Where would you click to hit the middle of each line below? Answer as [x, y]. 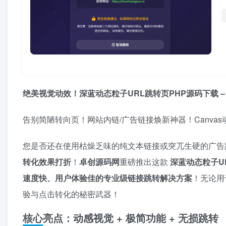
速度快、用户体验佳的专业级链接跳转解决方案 [107, 178]
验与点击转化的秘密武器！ [71, 194]
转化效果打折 [47, 162]
